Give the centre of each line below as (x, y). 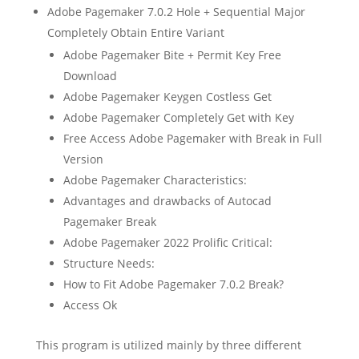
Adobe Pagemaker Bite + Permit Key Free (172, 54)
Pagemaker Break (109, 221)
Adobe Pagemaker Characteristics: (155, 179)
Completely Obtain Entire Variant (135, 32)
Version (83, 159)
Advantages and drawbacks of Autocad (167, 200)
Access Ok (90, 305)
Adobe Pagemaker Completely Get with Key (178, 117)
